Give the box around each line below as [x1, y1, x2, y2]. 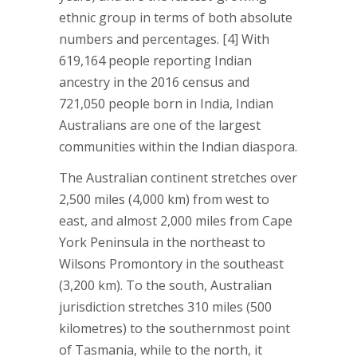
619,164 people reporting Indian [59, 52, 252, 69]
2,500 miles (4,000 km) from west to [59, 190, 269, 208]
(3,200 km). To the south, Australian [59, 277, 272, 294]
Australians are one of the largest [59, 116, 261, 134]
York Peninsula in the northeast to [59, 233, 265, 251]
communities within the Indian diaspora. [59, 138, 297, 155]
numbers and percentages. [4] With [59, 30, 269, 48]
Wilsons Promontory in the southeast [59, 255, 284, 273]
